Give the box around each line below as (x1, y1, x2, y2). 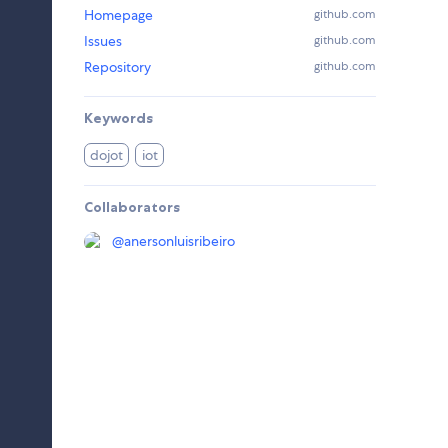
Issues (84, 32, 122, 51)
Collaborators (84, 198, 180, 217)
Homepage (84, 6, 153, 25)
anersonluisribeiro (124, 232, 235, 251)
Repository (84, 58, 151, 77)
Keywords (84, 109, 153, 128)
